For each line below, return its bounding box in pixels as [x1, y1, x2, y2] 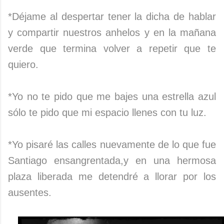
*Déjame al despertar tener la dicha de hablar [8, 10, 216, 22]
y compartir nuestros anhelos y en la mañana [8, 26, 216, 38]
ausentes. [8, 186, 51, 198]
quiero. [8, 58, 38, 70]
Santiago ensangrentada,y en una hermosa [8, 154, 216, 166]
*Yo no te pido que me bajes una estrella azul [8, 90, 216, 102]
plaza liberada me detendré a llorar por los [8, 170, 216, 182]
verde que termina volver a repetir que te [8, 42, 216, 54]
